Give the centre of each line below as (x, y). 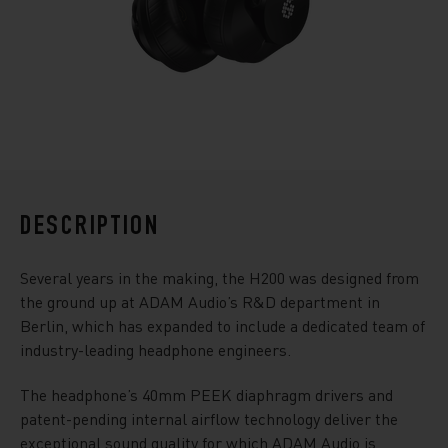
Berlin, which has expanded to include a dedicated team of (222, 325)
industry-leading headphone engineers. (155, 349)
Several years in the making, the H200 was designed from (219, 277)
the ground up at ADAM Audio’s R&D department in (200, 301)
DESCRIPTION (90, 228)
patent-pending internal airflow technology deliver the (209, 418)
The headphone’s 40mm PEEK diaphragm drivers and (206, 394)
